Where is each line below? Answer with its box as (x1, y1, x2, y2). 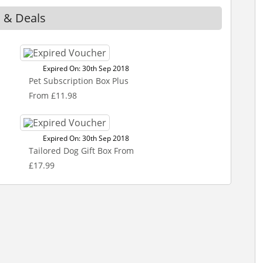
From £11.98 (29, 90, 77, 101)
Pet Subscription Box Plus (29, 75, 129, 86)
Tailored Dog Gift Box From (29, 145, 134, 156)
